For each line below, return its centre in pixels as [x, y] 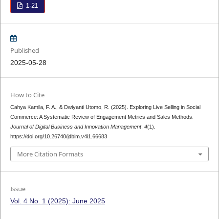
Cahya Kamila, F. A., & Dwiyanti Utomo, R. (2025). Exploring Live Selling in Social [105, 107]
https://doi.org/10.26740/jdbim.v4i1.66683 [58, 137]
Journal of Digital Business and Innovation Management [76, 127]
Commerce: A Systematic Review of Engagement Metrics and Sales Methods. [102, 117]
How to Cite [27, 95]
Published [24, 51]
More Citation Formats [50, 154]
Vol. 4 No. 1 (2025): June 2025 [57, 201]
